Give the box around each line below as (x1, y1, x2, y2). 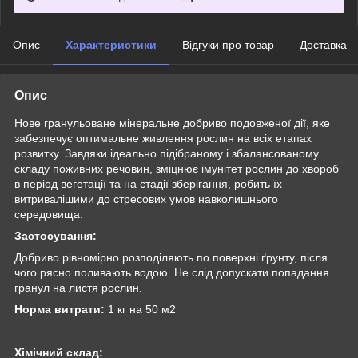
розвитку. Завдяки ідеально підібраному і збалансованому (14, 146, 319, 160)
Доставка (300, 38, 347, 51)
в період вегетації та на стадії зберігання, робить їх (14, 177, 282, 190)
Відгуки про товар (182, 38, 274, 51)
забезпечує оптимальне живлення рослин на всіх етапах (14, 131, 312, 145)
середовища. (14, 207, 83, 221)
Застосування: (14, 229, 97, 242)
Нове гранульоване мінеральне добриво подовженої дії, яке (14, 116, 330, 129)
